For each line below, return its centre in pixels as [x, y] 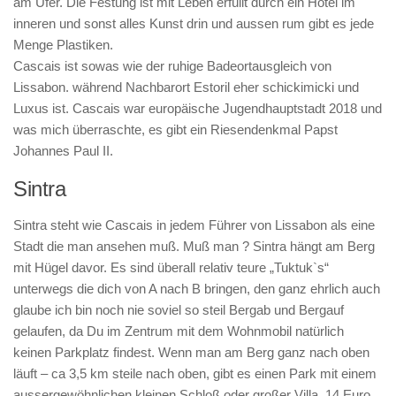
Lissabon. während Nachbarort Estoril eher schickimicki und [186, 87]
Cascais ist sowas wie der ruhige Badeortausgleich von [172, 66]
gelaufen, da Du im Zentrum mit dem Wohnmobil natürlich [179, 331]
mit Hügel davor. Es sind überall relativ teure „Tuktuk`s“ [171, 267]
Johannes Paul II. [63, 151]
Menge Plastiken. [63, 45]
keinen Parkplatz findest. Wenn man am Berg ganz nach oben [191, 352]
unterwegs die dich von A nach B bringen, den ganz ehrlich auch [197, 289]
